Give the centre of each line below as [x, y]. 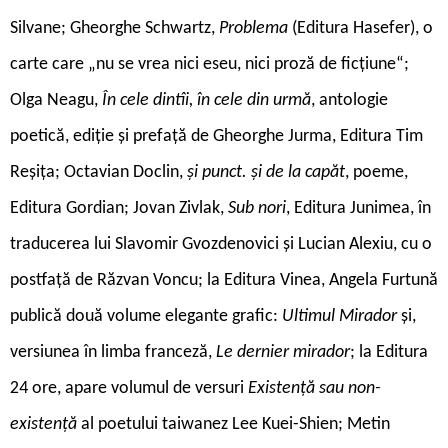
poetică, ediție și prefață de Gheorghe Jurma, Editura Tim [216, 136]
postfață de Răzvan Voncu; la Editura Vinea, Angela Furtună [224, 280]
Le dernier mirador [283, 352]
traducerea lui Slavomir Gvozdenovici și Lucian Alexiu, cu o [221, 244]
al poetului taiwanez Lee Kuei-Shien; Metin [233, 424]
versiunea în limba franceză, [113, 352]
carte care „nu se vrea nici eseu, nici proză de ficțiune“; [209, 64]
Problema [253, 28]
